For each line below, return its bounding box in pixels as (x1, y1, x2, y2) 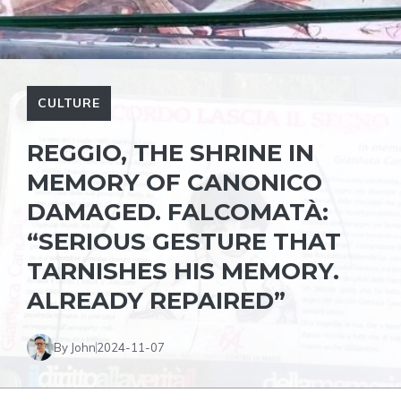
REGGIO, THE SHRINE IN (27, 139, 314, 167)
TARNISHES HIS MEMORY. (27, 257, 339, 286)
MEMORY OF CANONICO (27, 168, 322, 197)
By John (54, 339, 96, 354)
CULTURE (38, 95, 100, 111)
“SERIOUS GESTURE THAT (27, 227, 341, 256)
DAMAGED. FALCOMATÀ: (27, 198, 328, 226)
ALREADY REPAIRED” (27, 286, 286, 315)
